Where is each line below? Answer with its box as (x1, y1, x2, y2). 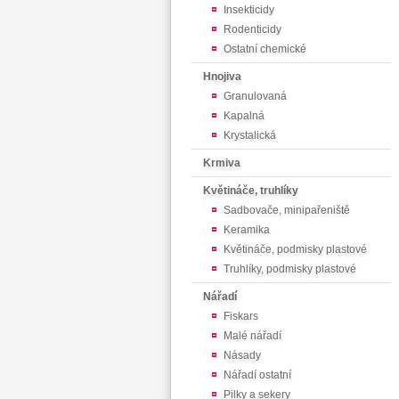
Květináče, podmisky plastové (224, 243, 367, 256)
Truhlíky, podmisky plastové (224, 263, 356, 275)
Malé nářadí (224, 330, 281, 342)
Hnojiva (203, 70, 241, 83)
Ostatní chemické (224, 43, 306, 55)
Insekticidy (224, 4, 274, 16)
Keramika (224, 224, 270, 236)
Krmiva (203, 157, 240, 169)
